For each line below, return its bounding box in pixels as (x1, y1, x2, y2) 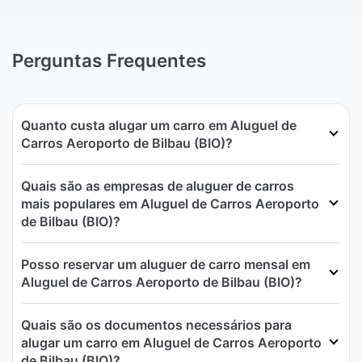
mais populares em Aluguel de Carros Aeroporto (21, 195, 319, 212)
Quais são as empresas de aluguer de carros (21, 177, 294, 194)
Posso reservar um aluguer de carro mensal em (21, 255, 310, 272)
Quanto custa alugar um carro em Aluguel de (21, 116, 297, 133)
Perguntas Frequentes (12, 48, 206, 71)
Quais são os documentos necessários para (21, 316, 292, 333)
